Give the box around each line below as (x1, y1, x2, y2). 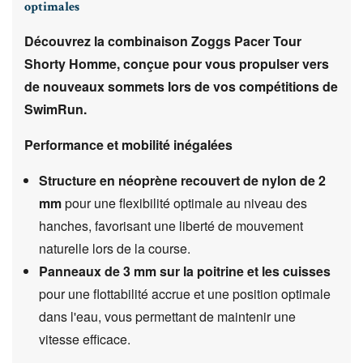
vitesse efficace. (39, 330, 130, 348)
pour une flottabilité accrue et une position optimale (39, 284, 331, 303)
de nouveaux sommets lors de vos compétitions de (24, 77, 338, 96)
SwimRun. (24, 100, 87, 118)
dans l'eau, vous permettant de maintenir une (39, 307, 296, 326)
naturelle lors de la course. (39, 239, 190, 258)
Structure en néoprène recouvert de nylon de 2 (39, 171, 326, 190)
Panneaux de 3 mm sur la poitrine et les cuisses (39, 262, 331, 280)
